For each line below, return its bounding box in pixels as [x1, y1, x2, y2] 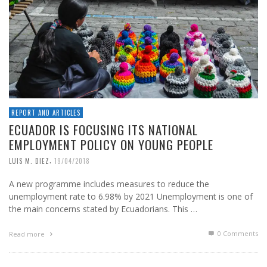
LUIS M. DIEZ [9, 156, 49, 166]
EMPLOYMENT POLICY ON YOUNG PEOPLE [9, 135, 213, 154]
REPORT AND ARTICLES [11, 108, 80, 118]
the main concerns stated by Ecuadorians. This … [9, 203, 197, 215]
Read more [9, 229, 46, 239]
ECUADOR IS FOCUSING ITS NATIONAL [9, 120, 198, 139]
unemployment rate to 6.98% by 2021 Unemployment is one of [9, 191, 253, 203]
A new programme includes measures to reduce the [9, 178, 209, 190]
